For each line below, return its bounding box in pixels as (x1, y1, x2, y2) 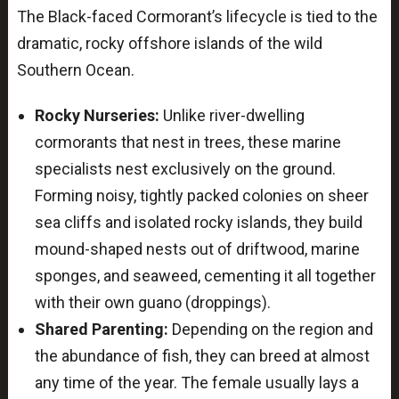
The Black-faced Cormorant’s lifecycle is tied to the (16, 6, 378, 26)
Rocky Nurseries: (34, 106, 159, 126)
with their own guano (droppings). (34, 293, 271, 313)
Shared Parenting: (34, 320, 168, 339)
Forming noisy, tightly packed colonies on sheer (34, 186, 369, 206)
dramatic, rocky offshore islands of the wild (16, 33, 322, 53)
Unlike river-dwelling (159, 106, 305, 126)
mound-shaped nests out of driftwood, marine (34, 240, 360, 259)
